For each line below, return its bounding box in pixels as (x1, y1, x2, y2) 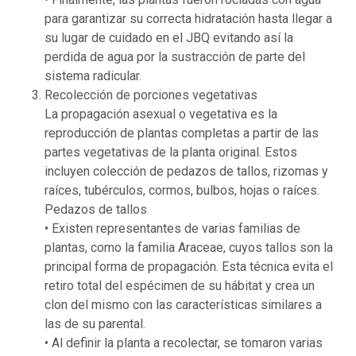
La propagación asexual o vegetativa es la (44, 106, 277, 122)
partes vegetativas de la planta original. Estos (44, 145, 297, 161)
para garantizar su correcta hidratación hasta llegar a (44, 11, 332, 27)
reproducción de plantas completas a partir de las (44, 126, 319, 141)
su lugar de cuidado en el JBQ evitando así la (44, 30, 293, 46)
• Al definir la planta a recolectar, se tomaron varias (44, 335, 323, 351)
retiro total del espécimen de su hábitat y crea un (44, 278, 315, 294)
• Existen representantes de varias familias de (44, 221, 300, 237)
